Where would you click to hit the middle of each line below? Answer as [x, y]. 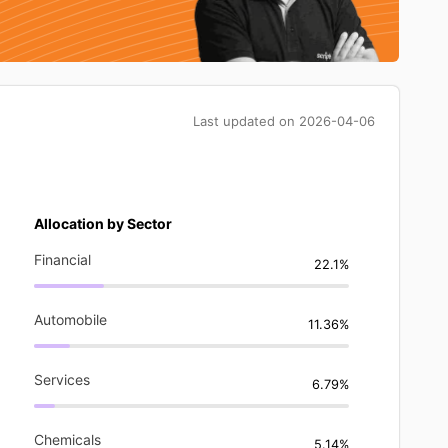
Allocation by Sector [103, 223]
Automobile [70, 319]
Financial [62, 259]
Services [62, 379]
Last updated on [246, 120]
